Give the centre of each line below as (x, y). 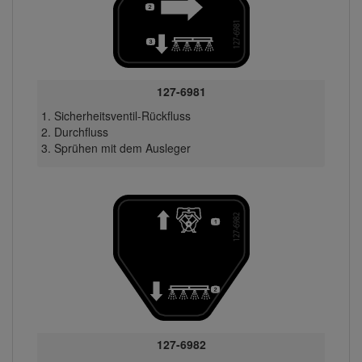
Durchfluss (81, 131)
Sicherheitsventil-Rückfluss (122, 115)
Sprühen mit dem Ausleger (122, 147)
